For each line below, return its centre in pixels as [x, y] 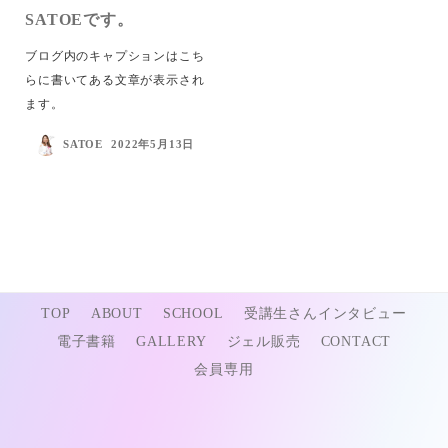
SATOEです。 [79, 20]
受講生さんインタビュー [325, 314]
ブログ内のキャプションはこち [115, 55]
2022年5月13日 [153, 144]
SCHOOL [193, 314]
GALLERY [171, 342]
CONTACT [356, 342]
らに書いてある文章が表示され [115, 79]
